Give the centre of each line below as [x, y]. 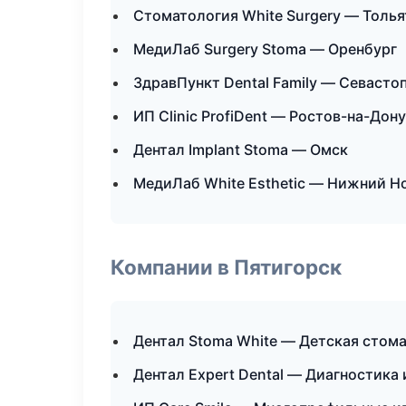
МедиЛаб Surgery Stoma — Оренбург [265, 49]
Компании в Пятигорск [226, 267]
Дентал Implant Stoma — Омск [241, 150]
